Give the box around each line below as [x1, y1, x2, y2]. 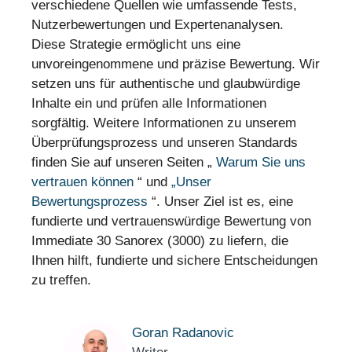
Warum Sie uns [216, 154, 306, 170]
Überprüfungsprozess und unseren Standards [31, 134, 298, 150]
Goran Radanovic [132, 324, 234, 340]
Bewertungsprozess [31, 193, 148, 209]
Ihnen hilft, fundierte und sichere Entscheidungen [31, 252, 317, 268]
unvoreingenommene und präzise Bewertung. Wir [31, 56, 320, 71]
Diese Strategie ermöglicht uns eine [31, 36, 240, 52]
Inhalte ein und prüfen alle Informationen [31, 95, 266, 111]
